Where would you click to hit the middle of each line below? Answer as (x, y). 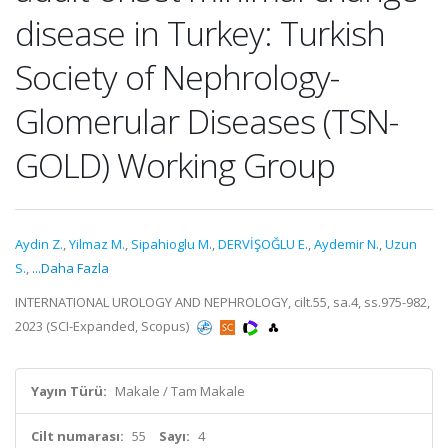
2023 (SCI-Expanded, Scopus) (103, 326)
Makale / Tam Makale (180, 391)
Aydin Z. (39, 244)
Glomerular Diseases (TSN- (206, 121)
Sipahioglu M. (171, 244)
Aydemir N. (346, 244)
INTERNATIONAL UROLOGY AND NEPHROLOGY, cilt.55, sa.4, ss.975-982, (222, 302)
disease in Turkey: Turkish (200, 33)
